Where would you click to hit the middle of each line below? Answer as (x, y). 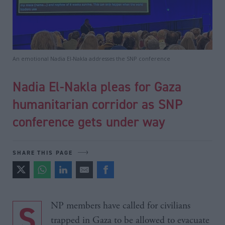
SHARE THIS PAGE (43, 152)
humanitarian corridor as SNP (98, 104)
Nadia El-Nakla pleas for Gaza (97, 86)
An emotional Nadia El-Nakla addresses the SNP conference (91, 58)
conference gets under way (89, 121)
